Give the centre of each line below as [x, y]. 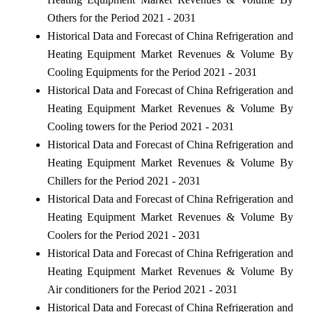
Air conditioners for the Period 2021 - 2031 [142, 289]
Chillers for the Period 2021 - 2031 [124, 180]
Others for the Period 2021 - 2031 [121, 17]
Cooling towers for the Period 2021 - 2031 [140, 126]
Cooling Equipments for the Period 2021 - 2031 [152, 72]
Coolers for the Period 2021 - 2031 [124, 235]
